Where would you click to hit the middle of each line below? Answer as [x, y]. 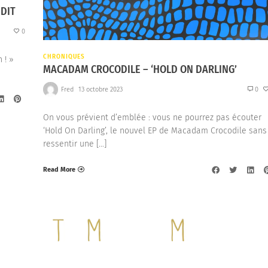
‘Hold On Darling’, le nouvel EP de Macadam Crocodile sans [155, 131]
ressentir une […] [74, 144]
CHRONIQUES [64, 56]
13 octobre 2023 [100, 89]
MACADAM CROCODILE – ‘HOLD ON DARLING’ [140, 70]
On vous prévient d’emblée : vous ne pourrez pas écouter [152, 118]
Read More [59, 169]
